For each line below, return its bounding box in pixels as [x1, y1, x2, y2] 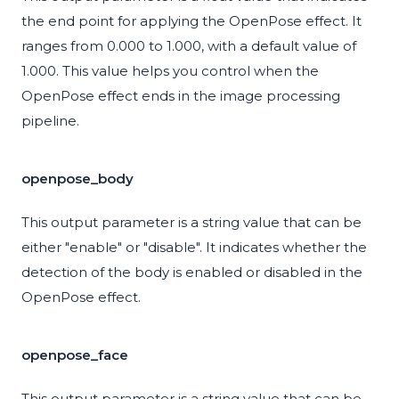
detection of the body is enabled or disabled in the [21, 264, 362, 281]
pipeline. [21, 112, 79, 130]
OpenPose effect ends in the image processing [21, 87, 340, 105]
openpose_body [21, 170, 134, 188]
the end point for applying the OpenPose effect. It [21, 12, 362, 30]
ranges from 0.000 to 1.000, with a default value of [21, 37, 356, 55]
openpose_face [21, 346, 128, 364]
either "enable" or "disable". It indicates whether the [21, 239, 367, 256]
